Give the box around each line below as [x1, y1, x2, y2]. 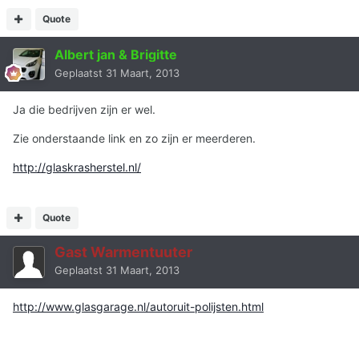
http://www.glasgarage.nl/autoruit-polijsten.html [13, 299, 264, 313]
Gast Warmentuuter [54, 243, 192, 260]
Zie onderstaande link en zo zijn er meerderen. [13, 131, 256, 145]
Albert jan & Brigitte [54, 46, 177, 63]
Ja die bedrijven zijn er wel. [13, 102, 155, 116]
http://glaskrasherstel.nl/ [13, 159, 141, 174]
